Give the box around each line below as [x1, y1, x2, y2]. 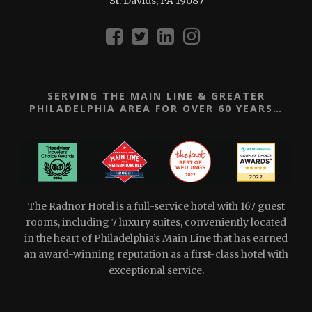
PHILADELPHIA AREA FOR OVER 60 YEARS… [29, 101, 283, 115]
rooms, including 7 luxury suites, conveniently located [26, 215, 286, 228]
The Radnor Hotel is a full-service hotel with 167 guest [27, 199, 285, 212]
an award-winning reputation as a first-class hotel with [24, 247, 288, 260]
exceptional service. [108, 263, 204, 276]
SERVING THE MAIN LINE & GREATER [47, 88, 265, 102]
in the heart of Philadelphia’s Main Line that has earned [24, 231, 288, 244]
